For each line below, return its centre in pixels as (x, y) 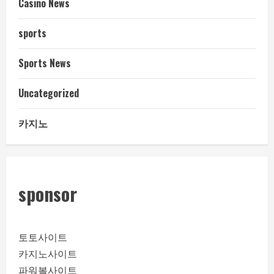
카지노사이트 (48, 254)
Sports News (45, 63)
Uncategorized (49, 93)
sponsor (48, 193)
